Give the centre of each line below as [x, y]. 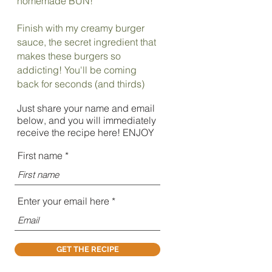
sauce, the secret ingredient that [87, 42]
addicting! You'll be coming [77, 70]
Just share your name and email [86, 108]
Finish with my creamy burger [81, 28]
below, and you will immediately [87, 120]
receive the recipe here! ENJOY [86, 132]
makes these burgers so [69, 56]
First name [40, 155]
